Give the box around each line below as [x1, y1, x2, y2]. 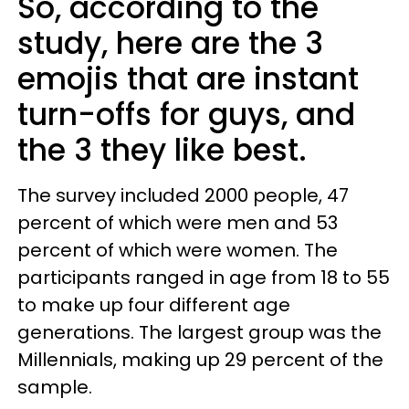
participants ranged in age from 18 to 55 [17, 264, 390, 290]
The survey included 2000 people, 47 [17, 182, 349, 208]
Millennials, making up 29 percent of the [17, 346, 383, 372]
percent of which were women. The [17, 236, 338, 263]
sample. [17, 373, 92, 400]
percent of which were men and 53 [17, 209, 338, 236]
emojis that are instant [17, 57, 359, 100]
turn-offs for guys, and [17, 92, 355, 136]
